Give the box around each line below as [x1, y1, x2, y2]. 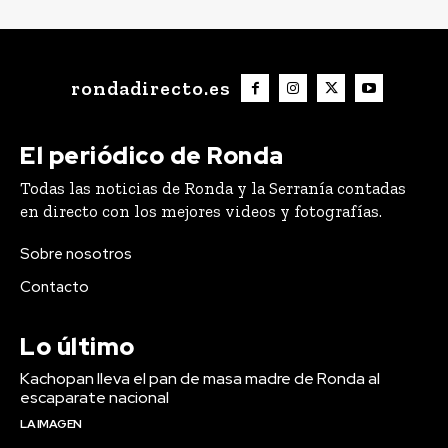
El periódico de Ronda [20, 140, 284, 172]
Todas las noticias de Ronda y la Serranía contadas [20, 178, 406, 199]
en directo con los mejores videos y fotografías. [20, 201, 382, 222]
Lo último [20, 331, 135, 363]
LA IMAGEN [20, 416, 82, 433]
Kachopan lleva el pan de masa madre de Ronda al [20, 368, 380, 390]
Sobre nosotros [20, 244, 132, 265]
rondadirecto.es [71, 76, 231, 101]
